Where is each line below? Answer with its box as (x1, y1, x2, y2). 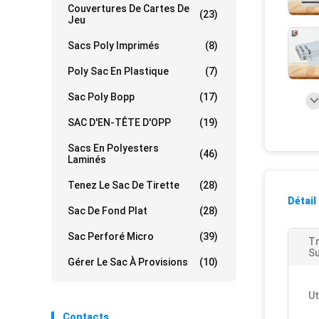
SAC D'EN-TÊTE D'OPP (68, 117, 171, 128)
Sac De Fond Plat (68, 205, 147, 216)
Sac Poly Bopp (68, 91, 135, 103)
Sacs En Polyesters (68, 142, 159, 154)
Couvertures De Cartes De (68, 3, 189, 14)
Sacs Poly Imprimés (68, 40, 159, 51)
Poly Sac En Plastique (68, 66, 169, 77)
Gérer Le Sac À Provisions (68, 256, 188, 268)
